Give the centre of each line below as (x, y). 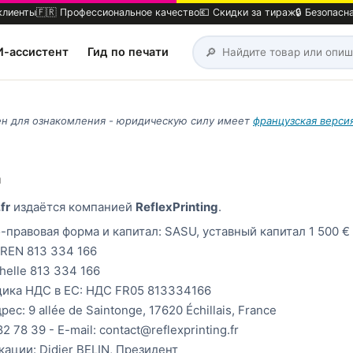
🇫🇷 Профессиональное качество (118, 12)
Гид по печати (128, 52)
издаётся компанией (73, 207)
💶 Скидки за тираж (247, 12)
